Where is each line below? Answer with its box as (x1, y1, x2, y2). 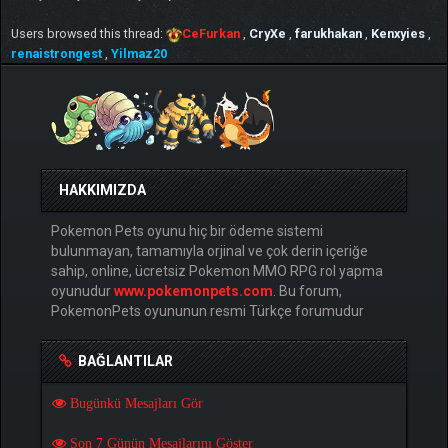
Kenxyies (371, 25, 425, 41)
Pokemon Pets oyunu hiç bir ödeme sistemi (51, 222, 323, 239)
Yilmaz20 (111, 45, 167, 61)
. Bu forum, (273, 282, 342, 299)
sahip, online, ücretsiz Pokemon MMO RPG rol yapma (51, 262, 383, 279)
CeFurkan (182, 25, 240, 41)
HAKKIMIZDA (59, 181, 146, 198)
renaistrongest (11, 45, 102, 61)
